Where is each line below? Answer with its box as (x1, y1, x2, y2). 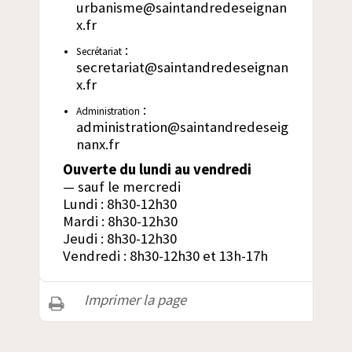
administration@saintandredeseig (75, 118, 288, 137)
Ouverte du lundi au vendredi (63, 160, 251, 179)
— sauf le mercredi (63, 178, 181, 196)
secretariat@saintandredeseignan (75, 58, 288, 77)
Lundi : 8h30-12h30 (63, 195, 177, 214)
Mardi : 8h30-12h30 (63, 212, 178, 231)
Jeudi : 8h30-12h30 (63, 229, 177, 248)
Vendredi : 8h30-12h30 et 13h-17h (63, 247, 268, 266)
